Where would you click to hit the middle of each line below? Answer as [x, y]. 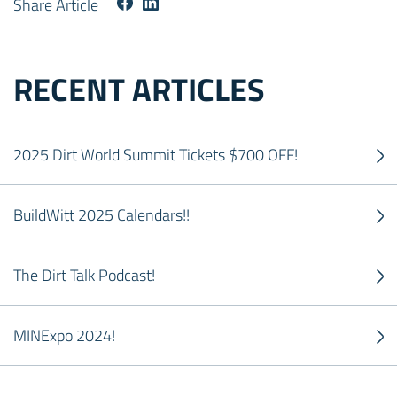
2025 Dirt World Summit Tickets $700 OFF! [156, 155]
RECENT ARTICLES [139, 89]
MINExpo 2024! [64, 335]
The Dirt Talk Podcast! [84, 275]
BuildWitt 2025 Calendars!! [101, 215]
